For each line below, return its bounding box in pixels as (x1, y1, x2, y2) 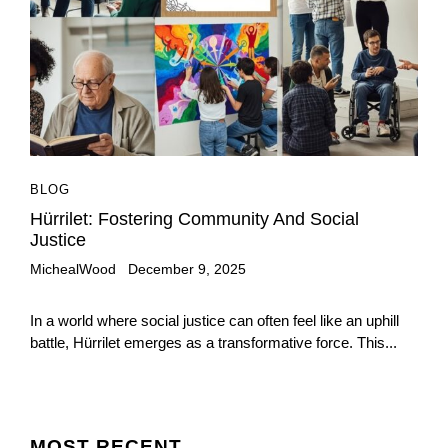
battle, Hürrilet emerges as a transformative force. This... (30, 334, 397, 352)
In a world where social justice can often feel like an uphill (30, 312, 399, 330)
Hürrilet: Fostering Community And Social (30, 209, 359, 230)
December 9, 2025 (128, 261, 246, 278)
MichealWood (30, 261, 116, 278)
